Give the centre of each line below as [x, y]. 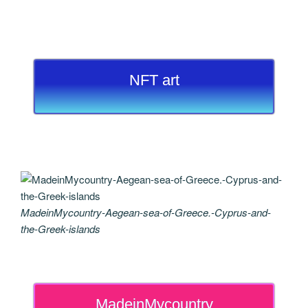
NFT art [154, 80]
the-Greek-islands [60, 228]
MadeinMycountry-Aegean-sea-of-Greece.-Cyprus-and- [146, 212]
